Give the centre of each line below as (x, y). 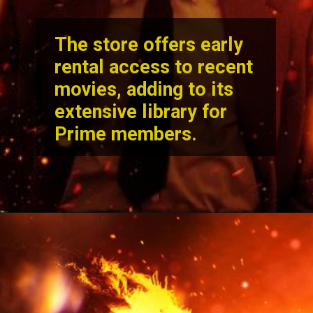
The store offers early (149, 44)
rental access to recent (154, 67)
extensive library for (141, 111)
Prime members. (129, 134)
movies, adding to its (144, 89)
